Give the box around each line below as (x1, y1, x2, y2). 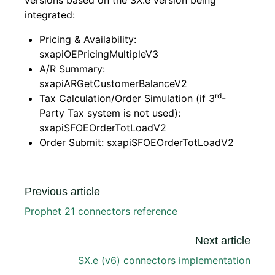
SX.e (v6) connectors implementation (78, 254, 250, 266)
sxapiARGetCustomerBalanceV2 (39, 77, 187, 90)
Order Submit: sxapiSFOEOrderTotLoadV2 (39, 136, 234, 149)
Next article (195, 234, 250, 247)
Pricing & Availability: (39, 33, 136, 45)
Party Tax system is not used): (39, 107, 180, 119)
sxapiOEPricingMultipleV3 (39, 48, 158, 60)
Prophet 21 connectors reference (25, 205, 177, 217)
